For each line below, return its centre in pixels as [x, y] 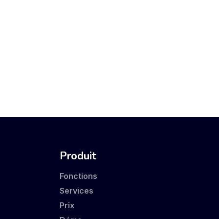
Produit [78, 156]
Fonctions [78, 176]
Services [77, 191]
